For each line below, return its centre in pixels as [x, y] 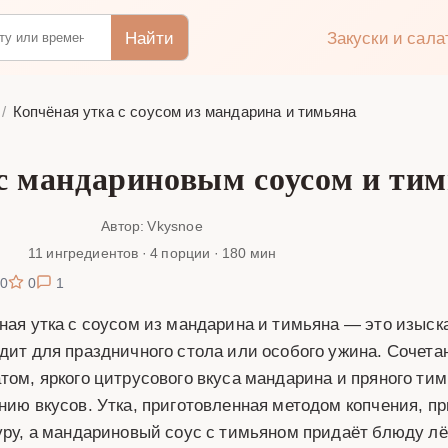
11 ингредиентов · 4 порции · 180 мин [152, 252]
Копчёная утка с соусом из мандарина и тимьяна [184, 111]
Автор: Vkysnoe [152, 225]
